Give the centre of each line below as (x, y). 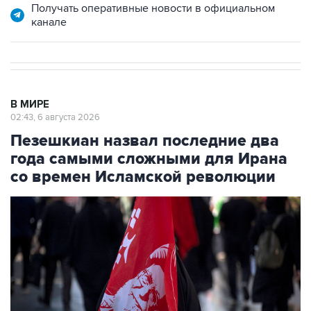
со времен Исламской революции (143, 177)
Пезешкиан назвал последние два (145, 141)
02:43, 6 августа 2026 (55, 117)
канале (49, 22)
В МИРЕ (30, 104)
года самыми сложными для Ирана (149, 159)
